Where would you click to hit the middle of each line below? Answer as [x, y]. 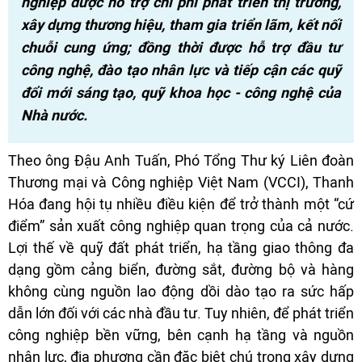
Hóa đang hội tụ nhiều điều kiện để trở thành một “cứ [181, 204]
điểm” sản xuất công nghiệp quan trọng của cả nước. [181, 225]
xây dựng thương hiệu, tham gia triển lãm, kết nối [181, 25]
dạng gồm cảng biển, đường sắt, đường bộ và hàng [181, 269]
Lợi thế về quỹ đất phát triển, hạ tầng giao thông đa [181, 247]
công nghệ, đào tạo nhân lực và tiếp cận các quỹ [181, 70]
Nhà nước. [54, 115]
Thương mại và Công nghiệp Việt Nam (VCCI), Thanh [181, 182]
